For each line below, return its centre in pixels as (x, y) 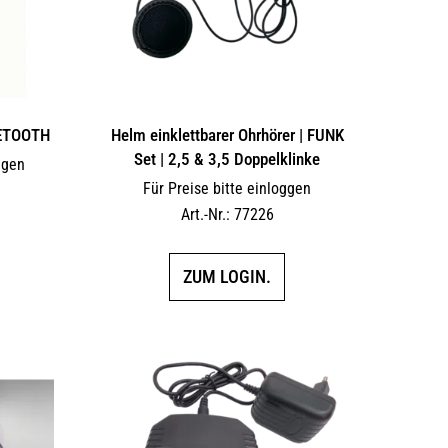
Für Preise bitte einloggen (227, 188)
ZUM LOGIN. (227, 276)
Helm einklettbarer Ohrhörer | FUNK (227, 134)
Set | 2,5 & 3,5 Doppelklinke (227, 158)
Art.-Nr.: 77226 (227, 214)
